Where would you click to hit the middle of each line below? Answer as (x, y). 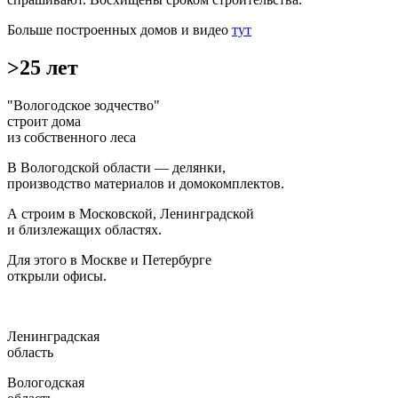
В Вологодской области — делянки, (116, 167)
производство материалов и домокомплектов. (146, 183)
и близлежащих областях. (84, 229)
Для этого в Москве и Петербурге (109, 259)
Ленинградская (53, 336)
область (30, 352)
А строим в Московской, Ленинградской (131, 213)
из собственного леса (72, 137)
